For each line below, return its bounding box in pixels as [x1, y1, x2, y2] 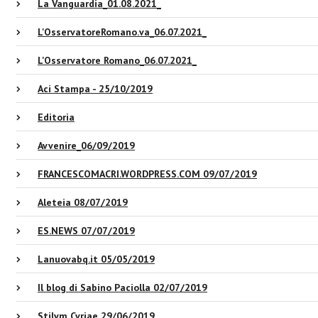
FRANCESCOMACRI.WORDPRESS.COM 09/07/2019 [38, 168, 257, 180]
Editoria [38, 111, 75, 124]
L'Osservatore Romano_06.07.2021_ [38, 54, 197, 67]
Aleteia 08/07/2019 [38, 196, 128, 209]
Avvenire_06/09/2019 [38, 139, 135, 152]
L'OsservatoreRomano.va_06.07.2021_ [38, 26, 207, 38]
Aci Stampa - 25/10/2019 [38, 82, 153, 95]
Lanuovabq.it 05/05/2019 [38, 253, 155, 265]
